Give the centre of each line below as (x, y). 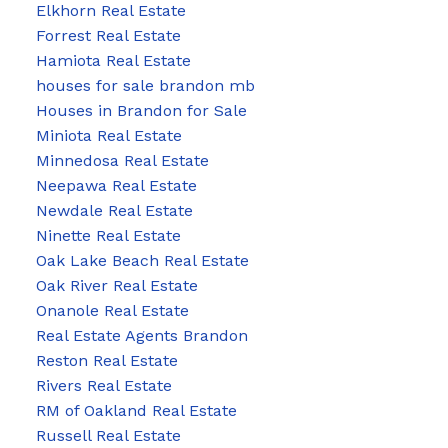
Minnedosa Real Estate (122, 160)
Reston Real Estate (106, 360)
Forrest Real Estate (108, 35)
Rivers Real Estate (103, 385)
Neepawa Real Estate (116, 185)
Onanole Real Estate (112, 310)
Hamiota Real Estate (113, 60)
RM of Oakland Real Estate (136, 410)
